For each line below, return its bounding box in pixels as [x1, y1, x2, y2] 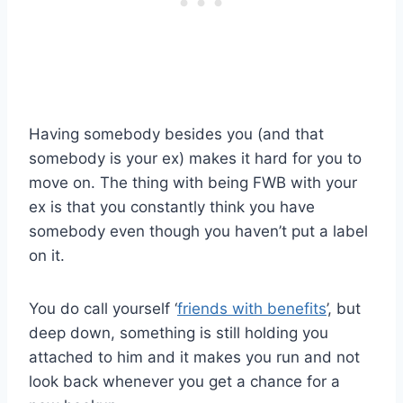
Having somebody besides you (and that [29, 125, 324, 144]
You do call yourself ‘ [29, 300, 177, 318]
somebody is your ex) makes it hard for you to [29, 149, 362, 168]
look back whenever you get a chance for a [29, 372, 340, 391]
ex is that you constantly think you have [29, 198, 315, 217]
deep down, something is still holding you [29, 324, 328, 343]
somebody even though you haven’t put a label [29, 222, 368, 241]
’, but [327, 300, 361, 318]
